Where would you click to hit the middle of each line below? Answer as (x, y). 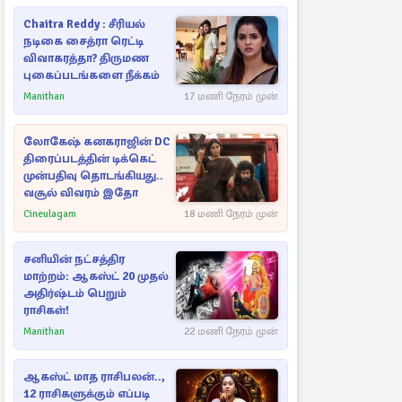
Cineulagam (50, 214)
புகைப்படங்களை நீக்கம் (92, 75)
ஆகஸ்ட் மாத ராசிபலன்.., (94, 377)
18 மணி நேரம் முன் (231, 214)
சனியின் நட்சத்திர (74, 259)
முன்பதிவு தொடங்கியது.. (93, 176)
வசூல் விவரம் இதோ (81, 193)
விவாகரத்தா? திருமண (86, 58)
